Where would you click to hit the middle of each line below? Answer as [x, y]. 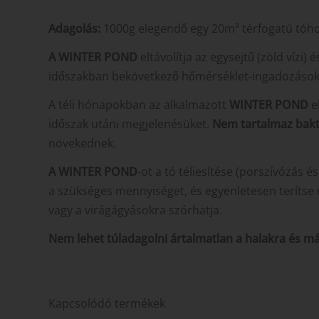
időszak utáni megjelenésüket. [130, 124]
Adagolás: [74, 29]
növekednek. [82, 143]
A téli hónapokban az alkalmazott [139, 104]
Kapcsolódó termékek [107, 303]
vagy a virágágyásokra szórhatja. [135, 210]
